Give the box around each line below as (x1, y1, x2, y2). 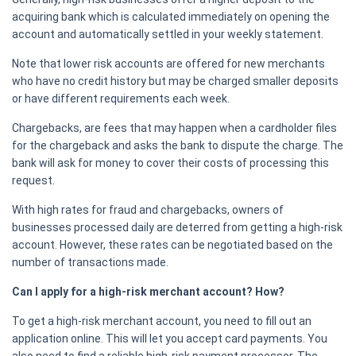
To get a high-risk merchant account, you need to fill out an (12, 315, 311, 328)
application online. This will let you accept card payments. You (12, 332, 327, 346)
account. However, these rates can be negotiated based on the (12, 238, 333, 252)
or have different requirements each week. (12, 92, 230, 106)
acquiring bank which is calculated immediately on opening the (12, 10, 330, 24)
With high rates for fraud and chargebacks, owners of (12, 203, 284, 217)
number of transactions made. (12, 256, 168, 269)
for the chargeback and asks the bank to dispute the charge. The (12, 139, 343, 153)
